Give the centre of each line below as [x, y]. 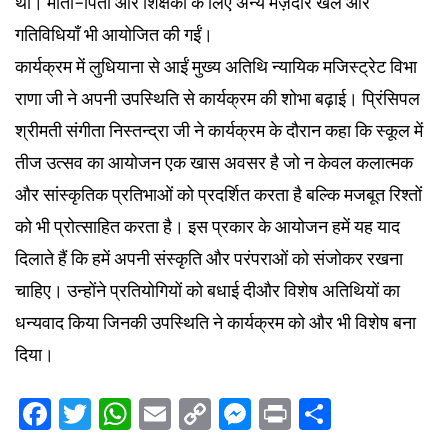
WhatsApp [212, 413]
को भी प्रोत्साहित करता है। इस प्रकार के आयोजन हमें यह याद [207, 226]
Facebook [125, 413]
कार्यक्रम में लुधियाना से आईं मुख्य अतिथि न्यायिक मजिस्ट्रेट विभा [216, 66]
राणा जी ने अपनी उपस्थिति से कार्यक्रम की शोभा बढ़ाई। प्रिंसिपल [217, 98]
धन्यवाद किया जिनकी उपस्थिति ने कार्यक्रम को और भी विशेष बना [215, 322]
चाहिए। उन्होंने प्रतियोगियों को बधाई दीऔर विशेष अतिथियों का [207, 290]
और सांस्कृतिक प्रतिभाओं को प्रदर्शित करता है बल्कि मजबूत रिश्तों [218, 194]
